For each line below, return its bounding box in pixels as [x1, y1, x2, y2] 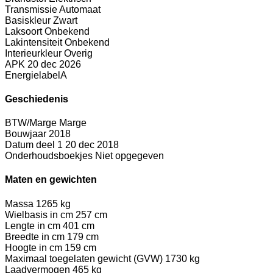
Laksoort [5, 26, 42, 37]
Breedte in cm [5, 231, 65, 242]
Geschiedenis [5, 93, 68, 104]
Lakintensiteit [5, 37, 62, 48]
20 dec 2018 [65, 140, 119, 151]
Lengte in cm [5, 220, 60, 231]
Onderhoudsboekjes [5, 151, 93, 161]
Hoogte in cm [5, 242, 62, 253]
